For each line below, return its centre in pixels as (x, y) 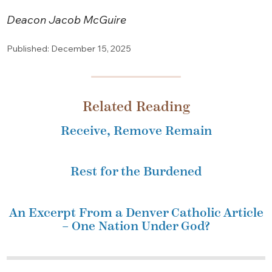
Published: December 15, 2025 (69, 48)
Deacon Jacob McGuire (67, 19)
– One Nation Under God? (136, 226)
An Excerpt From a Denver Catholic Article (136, 213)
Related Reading (136, 107)
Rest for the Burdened (136, 172)
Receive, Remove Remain (136, 131)
